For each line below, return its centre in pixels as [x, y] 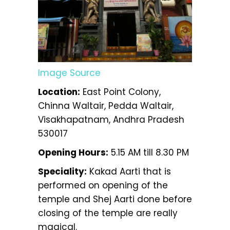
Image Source [69, 73]
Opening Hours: [73, 153]
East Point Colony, [120, 92]
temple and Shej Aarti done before [115, 199]
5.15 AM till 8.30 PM [149, 153]
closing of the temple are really [108, 213]
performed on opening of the [103, 186]
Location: [59, 92]
